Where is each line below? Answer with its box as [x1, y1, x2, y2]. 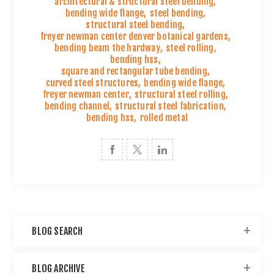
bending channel [44, 100, 109, 113]
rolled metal [139, 112, 188, 124]
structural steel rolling [135, 89, 226, 101]
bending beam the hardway [54, 42, 160, 54]
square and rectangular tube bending [61, 65, 207, 78]
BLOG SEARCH [32, 225, 83, 238]
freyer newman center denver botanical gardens [40, 31, 228, 43]
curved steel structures [45, 77, 139, 89]
